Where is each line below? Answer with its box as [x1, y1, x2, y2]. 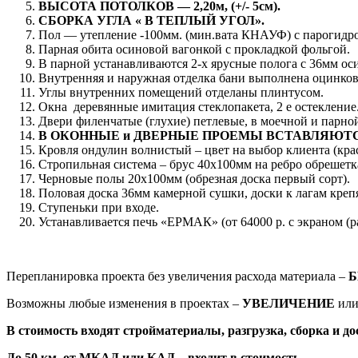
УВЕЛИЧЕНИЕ [242, 296, 335, 310]
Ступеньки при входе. [38, 200, 159, 214]
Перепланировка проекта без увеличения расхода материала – [6, 268, 348, 283]
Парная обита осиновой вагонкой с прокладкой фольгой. [38, 42, 350, 56]
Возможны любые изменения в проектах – [6, 296, 242, 310]
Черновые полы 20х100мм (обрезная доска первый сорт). [38, 171, 350, 185]
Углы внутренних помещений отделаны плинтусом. [38, 85, 324, 99]
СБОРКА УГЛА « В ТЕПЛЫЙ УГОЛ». [38, 13, 265, 27]
